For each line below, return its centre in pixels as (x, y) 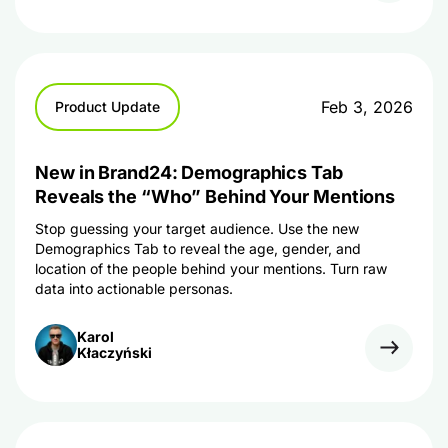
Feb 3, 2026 (367, 106)
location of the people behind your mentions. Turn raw (211, 268)
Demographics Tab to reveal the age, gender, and (198, 248)
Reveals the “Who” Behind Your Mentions (215, 196)
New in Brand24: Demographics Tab (189, 172)
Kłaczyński (114, 352)
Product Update (107, 106)
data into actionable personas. (134, 288)
